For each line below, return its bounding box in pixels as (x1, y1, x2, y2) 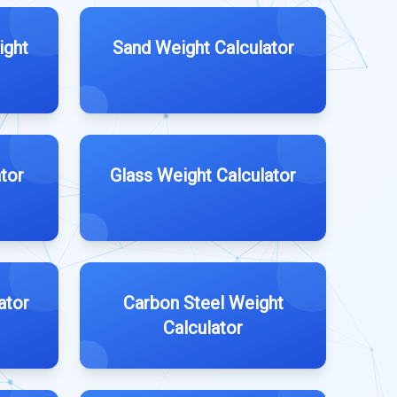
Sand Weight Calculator (112, 37, 294, 58)
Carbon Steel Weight (122, 292, 284, 314)
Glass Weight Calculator (110, 165, 296, 186)
